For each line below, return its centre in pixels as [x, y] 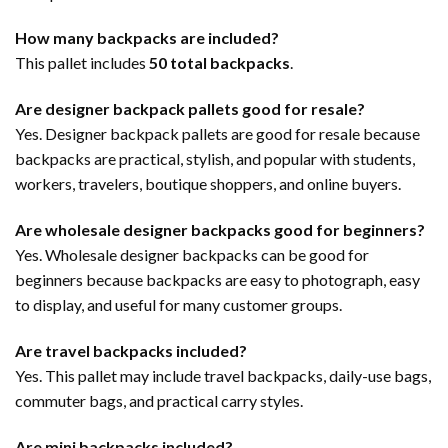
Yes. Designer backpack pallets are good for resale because [217, 134]
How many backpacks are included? [147, 38]
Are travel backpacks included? [131, 350]
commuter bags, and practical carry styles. [159, 400]
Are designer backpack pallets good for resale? [190, 109]
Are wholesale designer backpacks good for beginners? [220, 229]
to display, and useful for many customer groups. [178, 304]
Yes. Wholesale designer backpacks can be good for [192, 254]
